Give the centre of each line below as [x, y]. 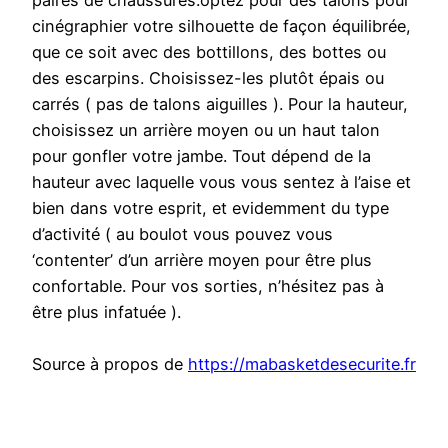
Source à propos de [110, 364]
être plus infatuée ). [106, 312]
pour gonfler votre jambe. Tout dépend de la [201, 156]
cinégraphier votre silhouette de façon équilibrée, [221, 26]
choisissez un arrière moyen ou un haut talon [206, 130]
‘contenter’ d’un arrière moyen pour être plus [202, 260]
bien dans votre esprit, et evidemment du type [210, 208]
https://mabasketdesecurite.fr [302, 364]
